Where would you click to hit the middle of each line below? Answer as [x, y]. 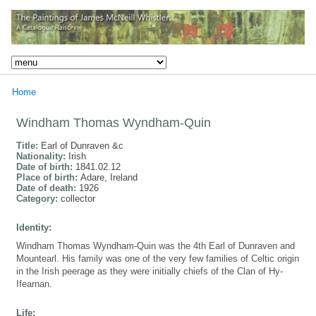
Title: [29, 145]
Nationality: [42, 156]
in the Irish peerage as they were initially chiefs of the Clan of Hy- [150, 271]
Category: [38, 198]
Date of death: [48, 188]
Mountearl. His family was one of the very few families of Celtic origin [158, 258]
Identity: [34, 227]
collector [78, 198]
